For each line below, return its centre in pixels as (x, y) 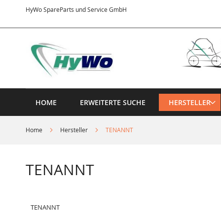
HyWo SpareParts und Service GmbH (76, 9)
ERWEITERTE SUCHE (113, 102)
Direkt (135, 9)
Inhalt (135, 27)
